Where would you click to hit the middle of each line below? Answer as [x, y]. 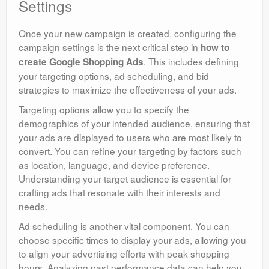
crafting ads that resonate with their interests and [119, 192]
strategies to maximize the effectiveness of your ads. [128, 90]
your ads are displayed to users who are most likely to [130, 137]
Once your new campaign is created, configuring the [128, 33]
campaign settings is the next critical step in [110, 47]
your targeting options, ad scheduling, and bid [114, 76]
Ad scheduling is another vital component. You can [124, 226]
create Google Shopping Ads [81, 62]
